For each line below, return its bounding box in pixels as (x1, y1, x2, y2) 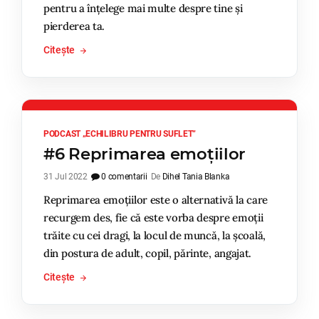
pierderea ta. (43, 19, 105, 33)
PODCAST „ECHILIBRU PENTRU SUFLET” (43, 129, 197, 139)
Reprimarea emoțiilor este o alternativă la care (43, 193, 268, 206)
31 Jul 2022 (43, 172, 88, 182)
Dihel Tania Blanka (162, 172, 230, 182)
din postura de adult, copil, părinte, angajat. (43, 246, 252, 260)
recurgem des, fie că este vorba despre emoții (43, 211, 263, 224)
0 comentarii (99, 172, 147, 182)
